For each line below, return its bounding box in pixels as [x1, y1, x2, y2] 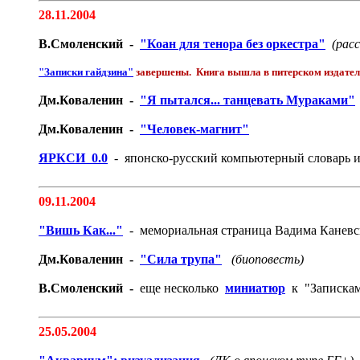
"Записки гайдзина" [39, 66, 133, 78]
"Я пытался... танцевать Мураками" [140, 93, 355, 107]
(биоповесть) [228, 252, 304, 266]
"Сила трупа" [140, 252, 222, 266]
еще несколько [137, 281, 225, 295]
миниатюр [225, 281, 285, 295]
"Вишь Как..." [39, 223, 123, 237]
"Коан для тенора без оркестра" [140, 37, 325, 51]
